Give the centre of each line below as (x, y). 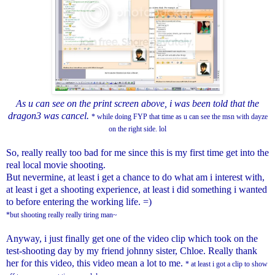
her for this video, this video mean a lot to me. (96, 263)
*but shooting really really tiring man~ (62, 215)
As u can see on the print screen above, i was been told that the (137, 103)
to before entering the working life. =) (79, 201)
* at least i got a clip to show (227, 264)
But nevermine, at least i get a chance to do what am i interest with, (135, 177)
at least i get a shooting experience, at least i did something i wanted (137, 189)
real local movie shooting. (56, 165)
